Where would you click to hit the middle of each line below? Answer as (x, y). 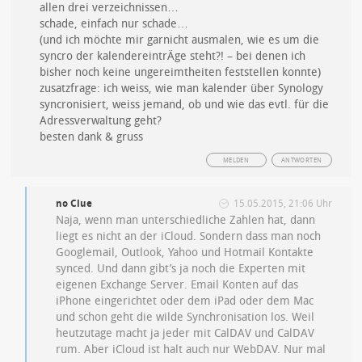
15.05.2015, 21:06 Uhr (282, 204)
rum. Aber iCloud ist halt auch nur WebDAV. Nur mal (191, 349)
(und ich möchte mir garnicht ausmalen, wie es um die (180, 40)
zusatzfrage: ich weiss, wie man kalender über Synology (182, 88)
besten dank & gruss (92, 137)
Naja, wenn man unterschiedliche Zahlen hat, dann (186, 220)
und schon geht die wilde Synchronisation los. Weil (185, 317)
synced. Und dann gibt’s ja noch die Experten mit (181, 269)
